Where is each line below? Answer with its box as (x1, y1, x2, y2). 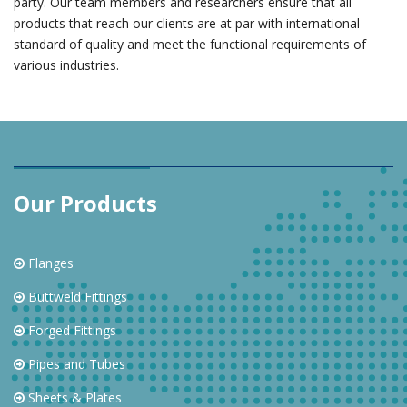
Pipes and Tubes (25, 355, 125, 373)
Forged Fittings (25, 322, 116, 340)
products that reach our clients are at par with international (14, 15, 360, 33)
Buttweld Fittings (25, 288, 127, 306)
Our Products (14, 188, 157, 219)
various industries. (14, 56, 119, 74)
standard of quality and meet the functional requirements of (14, 35, 366, 54)
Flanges (25, 254, 74, 273)
